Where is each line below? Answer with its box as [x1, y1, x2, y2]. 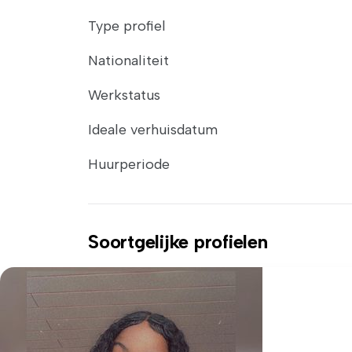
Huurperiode [88, 156, 170, 173]
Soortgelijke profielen [88, 230, 268, 253]
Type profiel [88, 17, 166, 35]
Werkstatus [88, 86, 160, 104]
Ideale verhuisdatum [88, 121, 218, 138]
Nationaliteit [88, 52, 169, 69]
